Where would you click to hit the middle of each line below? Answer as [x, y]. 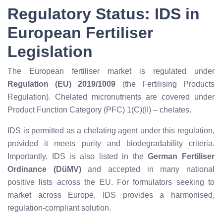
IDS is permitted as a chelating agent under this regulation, [111, 131]
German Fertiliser [181, 157]
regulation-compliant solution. [59, 208]
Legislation [50, 52]
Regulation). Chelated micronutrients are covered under [111, 97]
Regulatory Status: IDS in [104, 14]
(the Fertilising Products [165, 84]
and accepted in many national [148, 169]
